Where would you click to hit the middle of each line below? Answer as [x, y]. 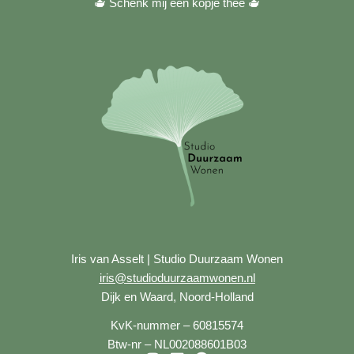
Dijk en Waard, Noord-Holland [177, 297]
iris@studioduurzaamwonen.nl [177, 278]
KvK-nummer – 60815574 [177, 326]
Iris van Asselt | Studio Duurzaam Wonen [177, 259]
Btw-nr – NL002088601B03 [177, 345]
